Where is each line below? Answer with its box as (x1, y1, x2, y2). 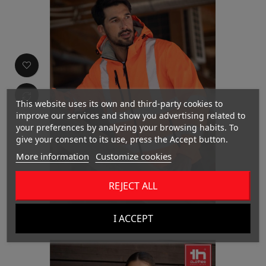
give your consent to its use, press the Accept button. (15, 134, 228, 145)
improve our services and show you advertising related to (15, 110, 245, 121)
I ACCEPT (113, 212, 153, 225)
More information (15, 150, 89, 162)
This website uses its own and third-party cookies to (15, 98, 223, 109)
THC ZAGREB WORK (75, 210, 191, 222)
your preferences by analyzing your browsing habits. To (15, 122, 238, 133)
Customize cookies (95, 150, 172, 162)
